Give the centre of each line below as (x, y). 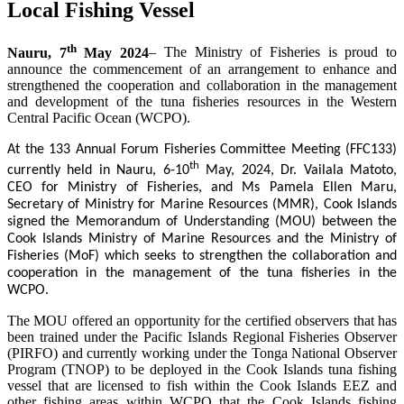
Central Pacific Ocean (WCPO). (99, 117)
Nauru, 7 (37, 52)
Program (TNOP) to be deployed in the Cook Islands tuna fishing (202, 370)
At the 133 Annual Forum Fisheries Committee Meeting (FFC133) (202, 149)
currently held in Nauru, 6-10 (98, 171)
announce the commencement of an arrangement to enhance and (202, 69)
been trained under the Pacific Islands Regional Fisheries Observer (202, 337)
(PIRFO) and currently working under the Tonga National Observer (202, 353)
